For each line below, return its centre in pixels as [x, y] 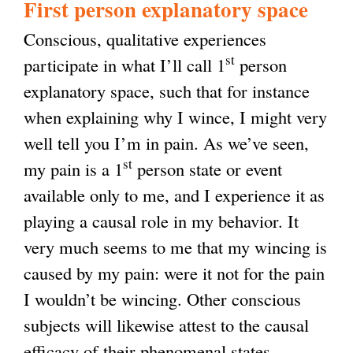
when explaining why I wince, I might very [175, 116]
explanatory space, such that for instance [167, 90]
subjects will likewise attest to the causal [166, 324]
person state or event [207, 168]
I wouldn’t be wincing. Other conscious [162, 298]
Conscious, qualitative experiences [145, 38]
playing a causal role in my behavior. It [161, 220]
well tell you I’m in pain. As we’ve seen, [166, 142]
